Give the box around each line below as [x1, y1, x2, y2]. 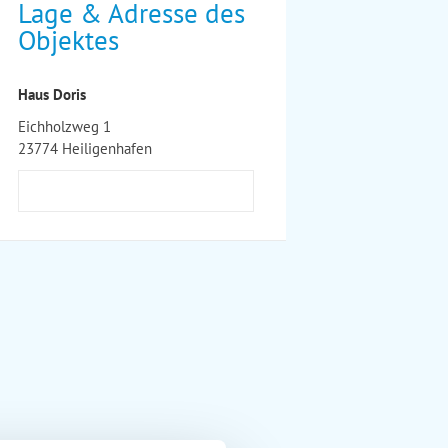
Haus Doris [18, 85, 86, 104]
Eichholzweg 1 [18, 117, 111, 136]
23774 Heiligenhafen [18, 139, 152, 158]
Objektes [18, 23, 119, 57]
